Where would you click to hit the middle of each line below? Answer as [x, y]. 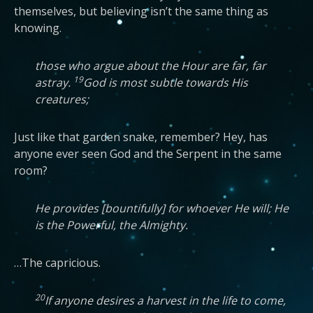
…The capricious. [57, 263]
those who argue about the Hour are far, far [151, 66]
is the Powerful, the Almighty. [111, 225]
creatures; [62, 99]
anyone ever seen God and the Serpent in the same [148, 154]
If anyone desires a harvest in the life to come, [165, 300]
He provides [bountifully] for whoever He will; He [162, 208]
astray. [54, 82]
